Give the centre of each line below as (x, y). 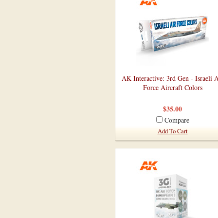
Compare (177, 120)
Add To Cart (173, 131)
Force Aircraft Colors (173, 87)
